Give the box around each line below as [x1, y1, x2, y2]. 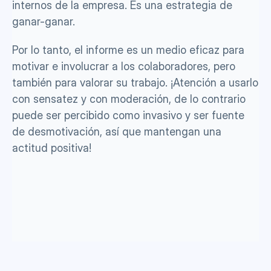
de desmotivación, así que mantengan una [12, 125, 221, 138]
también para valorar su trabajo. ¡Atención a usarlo [12, 76, 258, 89]
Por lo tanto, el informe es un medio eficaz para [12, 44, 244, 56]
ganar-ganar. [12, 15, 75, 28]
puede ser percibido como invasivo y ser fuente [12, 109, 244, 122]
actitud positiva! [12, 142, 91, 154]
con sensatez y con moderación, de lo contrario [12, 93, 246, 105]
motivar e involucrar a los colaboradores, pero [12, 60, 235, 73]
